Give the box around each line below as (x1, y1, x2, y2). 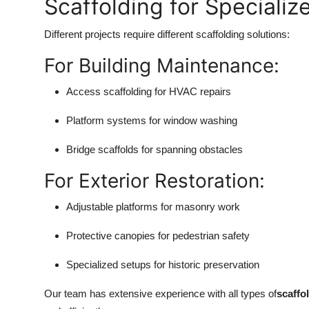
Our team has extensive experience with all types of (44, 288, 277, 299)
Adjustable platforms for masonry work (66, 201, 240, 212)
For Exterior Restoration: (44, 169, 265, 192)
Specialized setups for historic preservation (66, 259, 259, 270)
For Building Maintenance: (44, 54, 279, 77)
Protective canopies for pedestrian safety (66, 230, 250, 241)
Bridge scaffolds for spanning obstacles (66, 143, 243, 155)
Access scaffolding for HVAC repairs (66, 86, 231, 97)
